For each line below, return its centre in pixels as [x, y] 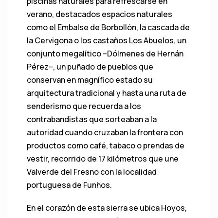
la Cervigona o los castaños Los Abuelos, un [107, 40]
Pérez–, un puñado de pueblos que [90, 66]
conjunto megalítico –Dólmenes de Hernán [105, 53]
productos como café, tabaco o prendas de [106, 145]
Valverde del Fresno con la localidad [92, 172]
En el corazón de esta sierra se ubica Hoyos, [107, 208]
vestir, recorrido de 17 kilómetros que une [103, 158]
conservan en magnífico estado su [90, 80]
